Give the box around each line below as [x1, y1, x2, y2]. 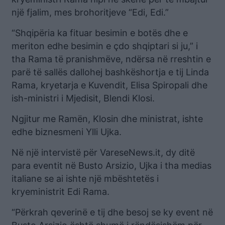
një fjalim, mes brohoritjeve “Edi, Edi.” [12, 7, 169, 18]
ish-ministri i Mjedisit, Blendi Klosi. [12, 93, 155, 104]
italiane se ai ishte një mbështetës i [12, 173, 159, 184]
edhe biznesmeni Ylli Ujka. [12, 127, 122, 138]
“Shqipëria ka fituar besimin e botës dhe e [12, 28, 188, 39]
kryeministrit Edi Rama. [12, 186, 109, 197]
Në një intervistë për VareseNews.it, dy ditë [12, 147, 195, 158]
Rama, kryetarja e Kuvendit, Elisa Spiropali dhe [12, 80, 207, 91]
